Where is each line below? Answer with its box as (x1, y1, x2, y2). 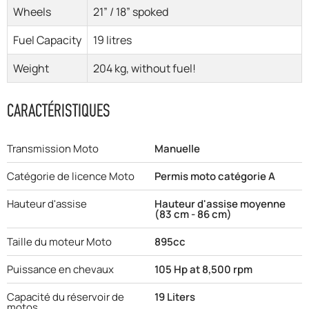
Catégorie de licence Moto (7, 169, 134, 184)
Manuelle (154, 141, 200, 157)
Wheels (13, 4, 51, 20)
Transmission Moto (7, 141, 99, 157)
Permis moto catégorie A (154, 169, 275, 184)
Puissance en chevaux (7, 262, 114, 277)
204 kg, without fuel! (93, 61, 196, 77)
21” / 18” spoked (93, 4, 168, 20)
